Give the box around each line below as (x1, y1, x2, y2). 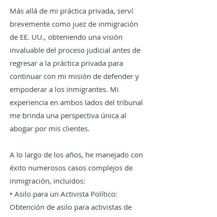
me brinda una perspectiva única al (10, 110, 126, 120)
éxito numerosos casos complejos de (10, 163, 133, 172)
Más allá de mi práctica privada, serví (10, 6, 133, 15)
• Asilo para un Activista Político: (10, 189, 117, 199)
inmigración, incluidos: (10, 176, 85, 186)
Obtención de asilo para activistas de (10, 202, 132, 212)
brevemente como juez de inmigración (10, 19, 138, 29)
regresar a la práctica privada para (10, 58, 123, 68)
